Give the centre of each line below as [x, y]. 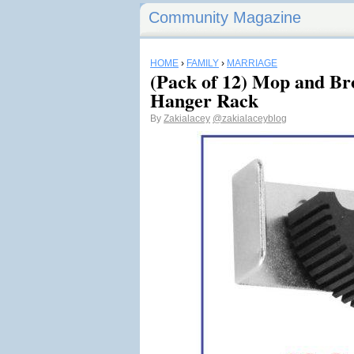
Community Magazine [225, 17]
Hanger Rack [204, 100]
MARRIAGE [252, 63]
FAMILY [203, 63]
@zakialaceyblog [250, 119]
